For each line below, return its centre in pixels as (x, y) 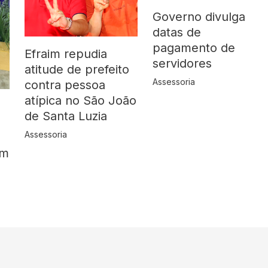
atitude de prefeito (77, 70)
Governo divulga (199, 16)
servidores (182, 63)
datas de (177, 32)
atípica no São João (80, 101)
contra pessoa (65, 85)
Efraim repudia (66, 54)
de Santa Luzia (66, 116)
